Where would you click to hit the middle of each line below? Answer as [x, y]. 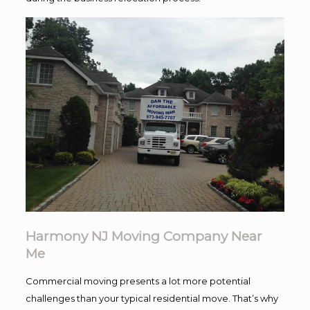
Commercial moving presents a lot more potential [138, 281]
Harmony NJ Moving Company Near [144, 236]
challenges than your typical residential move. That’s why [152, 298]
